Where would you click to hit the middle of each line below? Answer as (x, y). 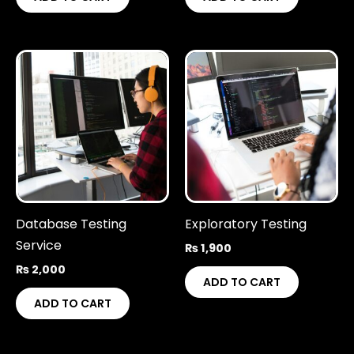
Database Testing (71, 224)
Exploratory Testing (246, 224)
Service (39, 245)
